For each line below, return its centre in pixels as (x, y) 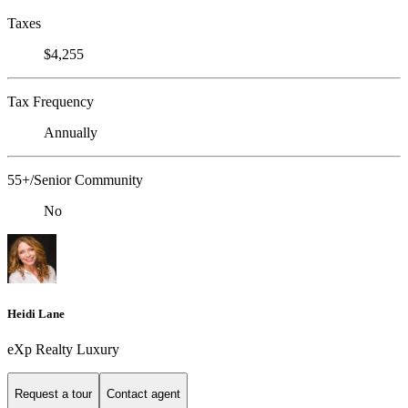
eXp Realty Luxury (63, 349)
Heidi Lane (36, 313)
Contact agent (143, 394)
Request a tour (53, 394)
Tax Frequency (51, 101)
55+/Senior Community (75, 179)
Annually (71, 132)
